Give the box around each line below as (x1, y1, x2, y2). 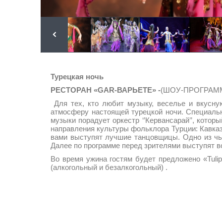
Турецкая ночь (51, 72, 104, 81)
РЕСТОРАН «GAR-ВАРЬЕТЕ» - (51, 86, 161, 94)
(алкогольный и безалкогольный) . (51, 163, 169, 171)
